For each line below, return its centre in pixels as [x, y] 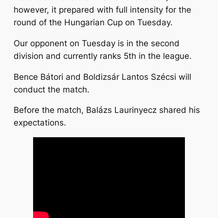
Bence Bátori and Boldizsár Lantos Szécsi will [102, 77]
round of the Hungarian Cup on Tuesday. [94, 23]
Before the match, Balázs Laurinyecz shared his [107, 110]
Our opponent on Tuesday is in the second [97, 43]
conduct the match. [53, 89]
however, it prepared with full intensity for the [102, 10]
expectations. [41, 123]
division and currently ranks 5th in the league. [104, 56]
